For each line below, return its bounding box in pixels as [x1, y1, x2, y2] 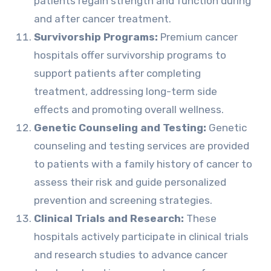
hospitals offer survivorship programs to [33, 49, 226, 61]
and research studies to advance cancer [33, 249, 227, 261]
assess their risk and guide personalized [33, 176, 226, 188]
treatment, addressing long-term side [33, 85, 217, 97]
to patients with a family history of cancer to [33, 158, 252, 170]
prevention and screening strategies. [33, 194, 212, 206]
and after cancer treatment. [33, 13, 171, 25]
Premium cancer [157, 31, 238, 43]
